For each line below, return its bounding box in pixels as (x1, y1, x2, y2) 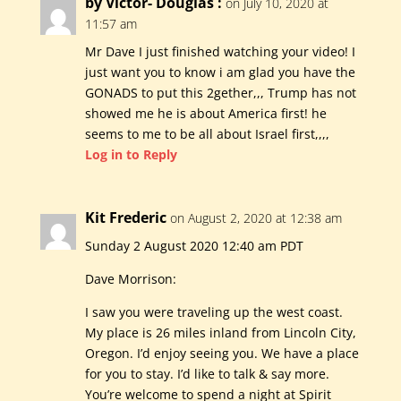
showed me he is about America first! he (84, 105, 327, 123)
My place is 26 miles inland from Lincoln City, (84, 324, 356, 342)
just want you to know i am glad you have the (84, 64, 355, 81)
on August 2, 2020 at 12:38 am (169, 209, 342, 227)
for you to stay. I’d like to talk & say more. (84, 365, 329, 383)
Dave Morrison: (84, 270, 176, 288)
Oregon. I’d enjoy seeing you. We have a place (84, 345, 359, 363)
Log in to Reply (84, 146, 177, 164)
